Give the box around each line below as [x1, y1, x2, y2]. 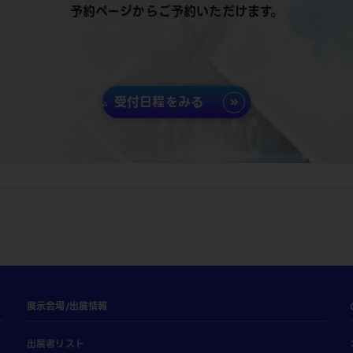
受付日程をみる [113, 92, 204, 112]
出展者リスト [27, 336, 84, 351]
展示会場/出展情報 [27, 299, 108, 314]
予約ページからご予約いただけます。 [69, 2, 284, 21]
